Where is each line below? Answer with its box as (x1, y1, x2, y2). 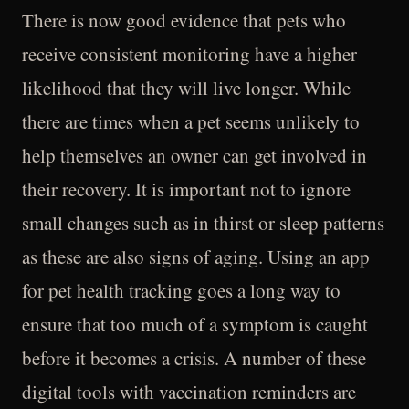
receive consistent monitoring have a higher (22, 41, 357, 67)
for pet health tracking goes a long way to (22, 278, 341, 303)
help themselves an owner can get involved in (22, 142, 367, 168)
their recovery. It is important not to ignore (22, 176, 351, 202)
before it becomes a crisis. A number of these (22, 345, 366, 371)
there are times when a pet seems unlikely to (22, 109, 360, 134)
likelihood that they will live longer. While (22, 75, 351, 100)
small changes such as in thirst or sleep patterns (22, 210, 384, 236)
